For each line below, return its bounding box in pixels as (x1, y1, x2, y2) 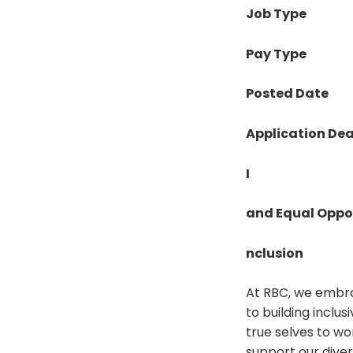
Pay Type (246, 44, 307, 63)
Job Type (246, 5, 307, 24)
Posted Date (246, 84, 329, 103)
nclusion (246, 243, 303, 262)
